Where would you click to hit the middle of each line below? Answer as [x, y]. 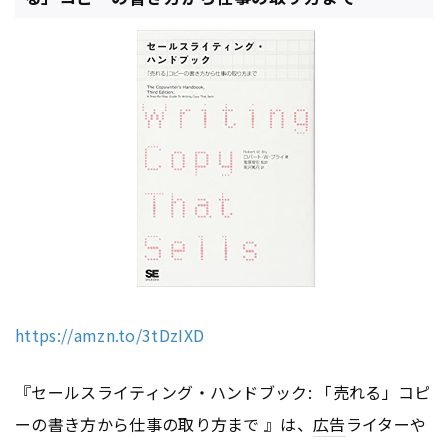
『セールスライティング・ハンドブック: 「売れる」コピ [223, 391]
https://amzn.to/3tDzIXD [110, 334]
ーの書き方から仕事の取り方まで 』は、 [164, 423]
